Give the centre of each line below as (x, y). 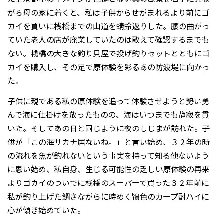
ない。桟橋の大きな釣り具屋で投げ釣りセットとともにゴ (109, 53)
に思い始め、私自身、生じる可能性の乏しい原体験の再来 (109, 169)
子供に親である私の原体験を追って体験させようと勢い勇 (108, 101)
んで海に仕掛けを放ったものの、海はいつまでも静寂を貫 (108, 115)
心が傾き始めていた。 (46, 210)
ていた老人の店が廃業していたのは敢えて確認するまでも (108, 39)
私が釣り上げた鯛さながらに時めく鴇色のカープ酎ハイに (108, 196)
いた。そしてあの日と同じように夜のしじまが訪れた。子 (109, 128)
